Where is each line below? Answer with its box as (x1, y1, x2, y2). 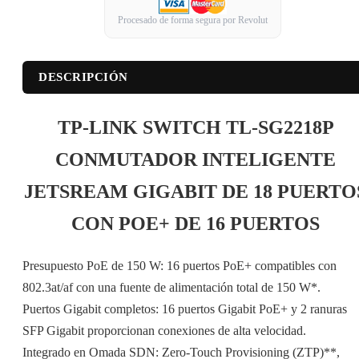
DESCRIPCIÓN (38, 70, 128, 83)
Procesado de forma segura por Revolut (117, 14, 268, 26)
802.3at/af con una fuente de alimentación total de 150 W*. (22, 280, 321, 295)
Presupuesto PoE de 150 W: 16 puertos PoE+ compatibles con (22, 259, 337, 273)
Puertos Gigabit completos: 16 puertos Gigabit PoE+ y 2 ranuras (22, 302, 347, 317)
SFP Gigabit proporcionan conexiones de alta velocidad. (22, 324, 306, 338)
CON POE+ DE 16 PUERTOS (71, 212, 320, 234)
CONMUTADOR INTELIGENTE (55, 148, 336, 170)
